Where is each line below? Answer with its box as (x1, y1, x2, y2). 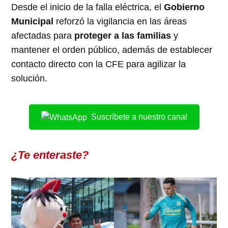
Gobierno (164, 2, 205, 12)
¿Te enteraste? (11, 148, 89, 161)
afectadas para (11, 30, 75, 41)
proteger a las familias (74, 30, 172, 41)
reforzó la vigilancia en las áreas (53, 16, 187, 26)
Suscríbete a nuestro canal (91, 112, 187, 121)
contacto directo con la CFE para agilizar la (11, 59, 186, 69)
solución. (11, 73, 48, 83)
